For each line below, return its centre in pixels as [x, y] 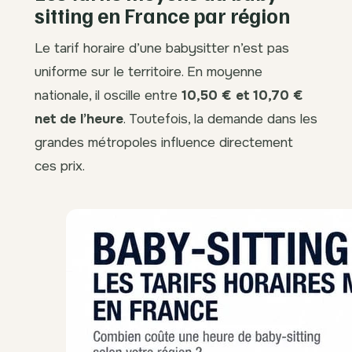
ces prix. [60, 166]
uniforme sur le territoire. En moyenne [148, 72]
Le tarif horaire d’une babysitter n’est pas [162, 48]
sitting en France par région [162, 16]
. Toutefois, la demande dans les [220, 119]
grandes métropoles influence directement [164, 143]
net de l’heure [79, 119]
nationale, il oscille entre [108, 95]
